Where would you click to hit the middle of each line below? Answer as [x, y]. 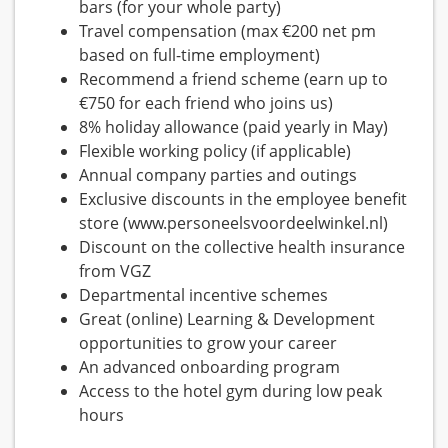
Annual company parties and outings [218, 175]
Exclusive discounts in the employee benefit [243, 199]
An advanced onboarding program [209, 367]
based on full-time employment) [199, 55]
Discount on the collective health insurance [242, 247]
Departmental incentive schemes [203, 295]
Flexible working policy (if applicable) [215, 151]
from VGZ [115, 271]
